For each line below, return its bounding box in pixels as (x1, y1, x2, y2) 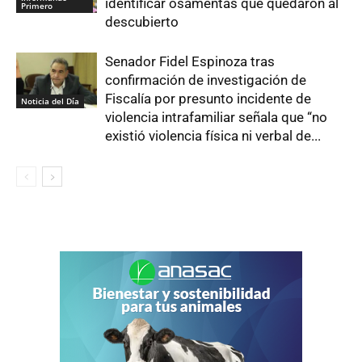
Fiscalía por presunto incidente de (105, 90, 311, 107)
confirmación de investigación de (105, 72, 306, 89)
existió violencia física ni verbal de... (105, 128, 321, 145)
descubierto (105, 14, 179, 31)
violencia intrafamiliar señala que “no (105, 109, 327, 126)
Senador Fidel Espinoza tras (105, 53, 275, 70)
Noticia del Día (21, 95, 79, 107)
